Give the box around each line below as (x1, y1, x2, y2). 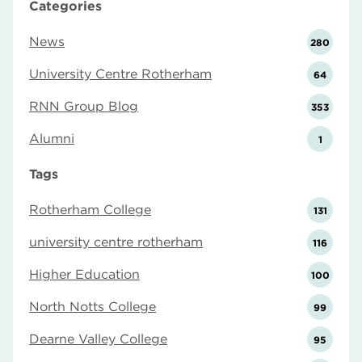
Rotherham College (29, 202, 151, 217)
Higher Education (29, 267, 140, 282)
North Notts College (29, 299, 156, 314)
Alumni (29, 131, 74, 146)
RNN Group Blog (29, 99, 138, 114)
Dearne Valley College (29, 331, 167, 347)
